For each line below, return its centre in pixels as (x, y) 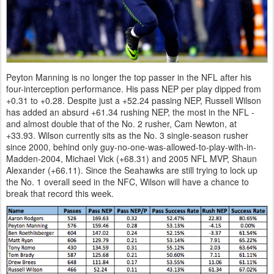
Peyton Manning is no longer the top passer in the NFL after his (129, 77)
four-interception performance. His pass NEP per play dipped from (134, 89)
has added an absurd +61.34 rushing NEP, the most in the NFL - (130, 112)
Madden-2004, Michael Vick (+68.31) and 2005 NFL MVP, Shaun (131, 159)
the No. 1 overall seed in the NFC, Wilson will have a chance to (128, 182)
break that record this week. (60, 194)
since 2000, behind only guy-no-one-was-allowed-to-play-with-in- (131, 147)
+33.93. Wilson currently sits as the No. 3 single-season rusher (127, 135)
